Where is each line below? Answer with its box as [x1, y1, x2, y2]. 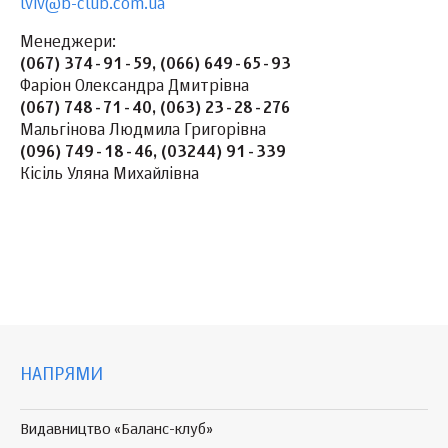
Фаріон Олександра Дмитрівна [20, 79, 249, 95]
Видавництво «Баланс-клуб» [20, 421, 213, 437]
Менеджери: [20, 35, 116, 51]
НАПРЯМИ [20, 365, 103, 384]
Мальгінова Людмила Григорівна [20, 123, 266, 139]
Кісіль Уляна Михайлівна [20, 167, 199, 183]
